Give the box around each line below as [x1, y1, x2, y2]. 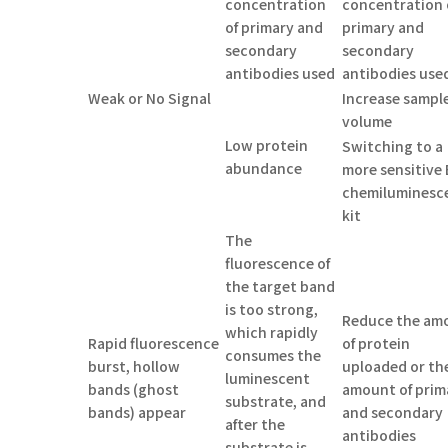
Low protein [225, 134, 309, 155]
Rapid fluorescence [88, 332, 220, 353]
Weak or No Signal [88, 87, 212, 108]
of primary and [225, 16, 324, 37]
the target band [225, 275, 336, 296]
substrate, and [225, 390, 327, 411]
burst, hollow [88, 355, 181, 376]
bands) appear [88, 401, 187, 422]
